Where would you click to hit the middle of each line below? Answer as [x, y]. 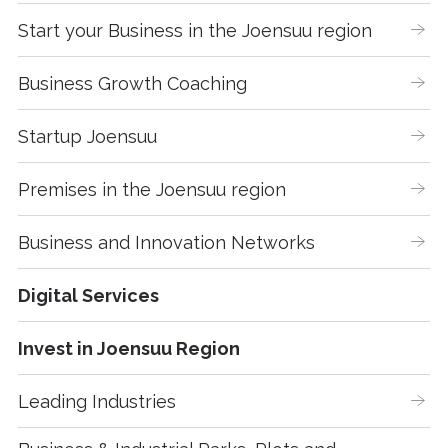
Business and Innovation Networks [167, 242]
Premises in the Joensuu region [152, 189]
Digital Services [89, 295]
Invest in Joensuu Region [129, 348]
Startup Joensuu [88, 136]
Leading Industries [97, 401]
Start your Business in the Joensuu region [195, 30]
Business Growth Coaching [133, 83]
